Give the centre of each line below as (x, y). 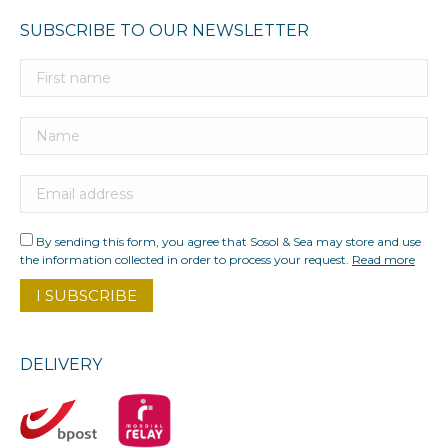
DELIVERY (61, 365)
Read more (383, 260)
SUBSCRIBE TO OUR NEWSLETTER (164, 31)
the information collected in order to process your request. (186, 260)
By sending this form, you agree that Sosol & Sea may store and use (227, 242)
